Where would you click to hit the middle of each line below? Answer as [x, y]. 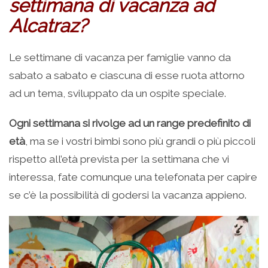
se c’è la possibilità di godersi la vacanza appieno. [128, 195]
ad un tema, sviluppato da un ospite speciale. [118, 94]
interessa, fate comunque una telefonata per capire [133, 177]
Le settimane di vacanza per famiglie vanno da [120, 58]
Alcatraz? [48, 26]
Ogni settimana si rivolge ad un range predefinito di [130, 124]
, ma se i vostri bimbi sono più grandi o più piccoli [140, 141]
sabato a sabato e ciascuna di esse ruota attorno [127, 76]
